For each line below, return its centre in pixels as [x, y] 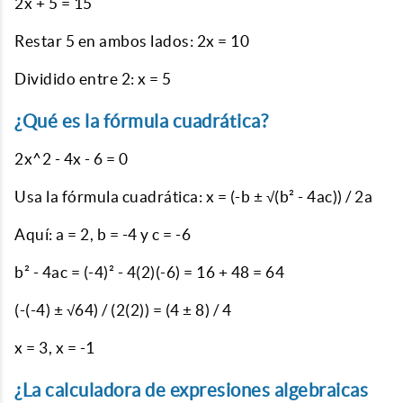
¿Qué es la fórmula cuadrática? [141, 121]
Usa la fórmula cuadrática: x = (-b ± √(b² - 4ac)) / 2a [193, 197]
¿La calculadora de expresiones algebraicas [191, 390]
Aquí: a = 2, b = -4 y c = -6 [103, 234]
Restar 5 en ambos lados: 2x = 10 [132, 41]
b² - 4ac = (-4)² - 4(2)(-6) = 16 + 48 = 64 [149, 272]
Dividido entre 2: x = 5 [93, 79]
